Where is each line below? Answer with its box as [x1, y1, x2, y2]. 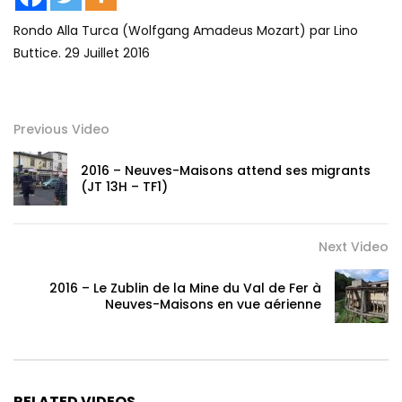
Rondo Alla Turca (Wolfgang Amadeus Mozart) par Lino [13, 22, 358, 40]
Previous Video [13, 120, 109, 139]
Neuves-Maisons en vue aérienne [105, 295, 321, 314]
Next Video [319, 238, 389, 257]
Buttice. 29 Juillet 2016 [13, 44, 150, 63]
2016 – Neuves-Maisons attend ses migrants [81, 162, 371, 180]
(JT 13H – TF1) [81, 178, 168, 197]
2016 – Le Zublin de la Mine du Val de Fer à [49, 279, 321, 298]
